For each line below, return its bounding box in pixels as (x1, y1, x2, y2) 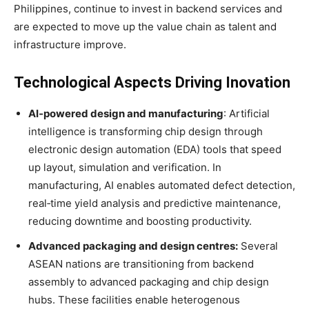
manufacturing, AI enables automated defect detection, (28, 178, 295, 192)
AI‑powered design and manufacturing (28, 106, 223, 120)
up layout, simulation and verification (28, 160, 207, 174)
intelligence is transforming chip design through (28, 124, 263, 138)
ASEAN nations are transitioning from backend (28, 257, 254, 270)
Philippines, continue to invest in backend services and (14, 1, 282, 15)
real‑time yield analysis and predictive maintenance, (28, 196, 281, 210)
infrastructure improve (14, 37, 123, 51)
